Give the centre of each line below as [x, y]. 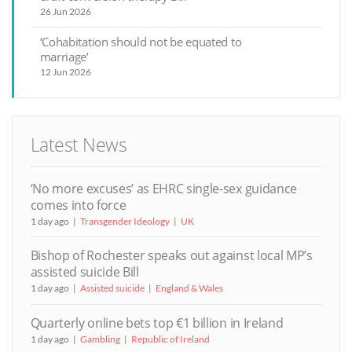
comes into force [78, 205]
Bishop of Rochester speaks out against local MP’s [171, 256]
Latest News [79, 145]
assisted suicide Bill [84, 272]
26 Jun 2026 [65, 11]
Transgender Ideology [125, 221]
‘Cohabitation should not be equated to [141, 42]
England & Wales [189, 288]
